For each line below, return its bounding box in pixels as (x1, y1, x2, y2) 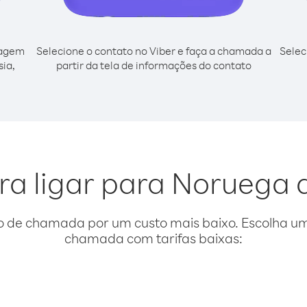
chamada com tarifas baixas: (64, 230, 243, 247)
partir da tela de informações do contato (56, 58, 251, 72)
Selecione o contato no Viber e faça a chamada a (36, 44, 271, 58)
